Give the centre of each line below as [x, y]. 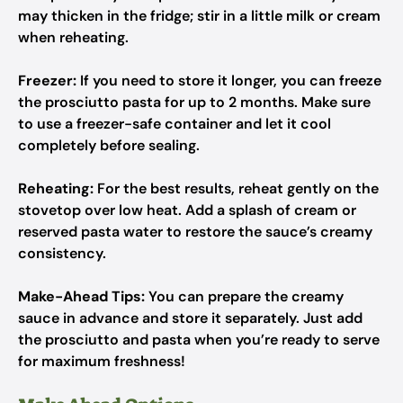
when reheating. [73, 37]
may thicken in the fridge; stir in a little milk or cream [199, 16]
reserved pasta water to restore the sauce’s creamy [195, 232]
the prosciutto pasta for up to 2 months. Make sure [194, 102]
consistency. [62, 253]
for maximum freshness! [102, 361]
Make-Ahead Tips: [81, 296]
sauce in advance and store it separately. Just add [190, 318]
